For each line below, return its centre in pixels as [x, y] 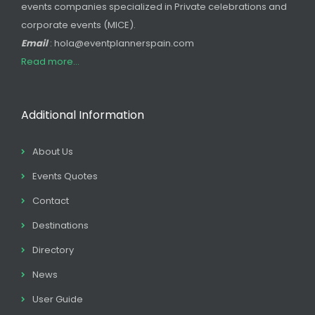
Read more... [50, 61]
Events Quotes [65, 176]
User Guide [58, 299]
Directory [53, 250]
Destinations [60, 225]
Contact [51, 200]
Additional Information [83, 115]
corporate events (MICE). [78, 25]
